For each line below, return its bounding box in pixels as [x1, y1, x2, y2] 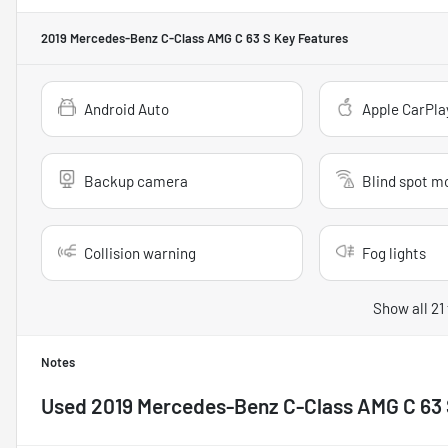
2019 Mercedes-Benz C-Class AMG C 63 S [41, 29, 271, 46]
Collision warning [84, 243, 196, 262]
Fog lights [361, 243, 426, 262]
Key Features [271, 29, 348, 46]
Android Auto [84, 99, 169, 118]
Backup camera [84, 171, 188, 190]
